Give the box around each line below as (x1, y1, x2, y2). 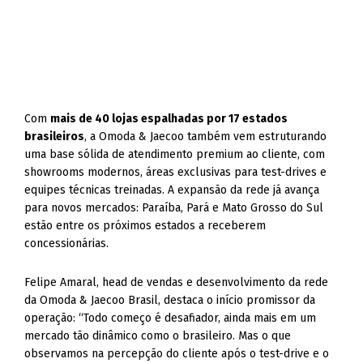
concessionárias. (24, 237, 109, 250)
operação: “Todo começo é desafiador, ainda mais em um (24, 311, 317, 325)
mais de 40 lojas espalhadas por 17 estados (50, 112, 288, 126)
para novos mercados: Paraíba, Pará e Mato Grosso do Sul (24, 201, 324, 215)
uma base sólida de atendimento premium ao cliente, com (24, 147, 326, 161)
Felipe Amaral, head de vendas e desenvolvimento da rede (24, 275, 329, 289)
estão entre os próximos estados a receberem (24, 219, 267, 233)
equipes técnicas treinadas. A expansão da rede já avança (24, 183, 320, 197)
